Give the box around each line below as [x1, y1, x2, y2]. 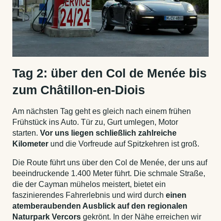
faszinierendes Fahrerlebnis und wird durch [12, 190, 166, 199]
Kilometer [12, 139, 50, 148]
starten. [12, 128, 40, 137]
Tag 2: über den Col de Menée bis [12, 66, 207, 80]
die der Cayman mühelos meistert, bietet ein [12, 180, 166, 188]
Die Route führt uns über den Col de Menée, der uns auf [12, 158, 207, 167]
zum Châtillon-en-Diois [12, 82, 145, 97]
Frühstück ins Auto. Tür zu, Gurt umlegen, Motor [12, 117, 178, 126]
